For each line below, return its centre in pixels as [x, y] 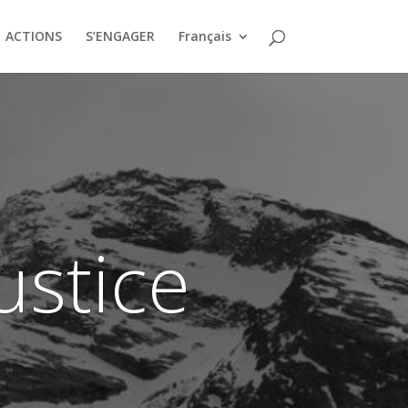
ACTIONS [33, 36]
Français [204, 36]
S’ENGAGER [120, 36]
